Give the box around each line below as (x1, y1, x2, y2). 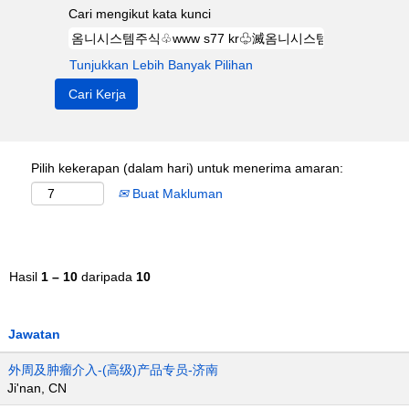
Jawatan (8, 327, 60, 341)
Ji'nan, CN (7, 381, 67, 395)
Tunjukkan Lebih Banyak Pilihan (69, 58, 253, 72)
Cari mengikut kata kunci (68, 6, 211, 21)
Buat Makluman (129, 186, 223, 201)
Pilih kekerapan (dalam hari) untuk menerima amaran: (31, 161, 343, 175)
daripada (78, 269, 136, 284)
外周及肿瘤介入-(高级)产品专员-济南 (8, 362, 218, 377)
